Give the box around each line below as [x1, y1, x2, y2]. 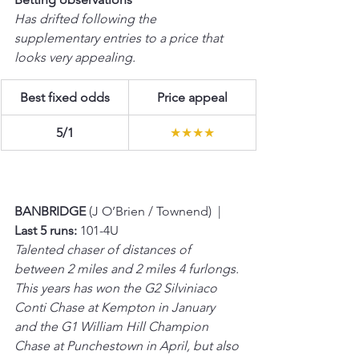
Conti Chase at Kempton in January [14, 299, 218, 315]
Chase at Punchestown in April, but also [14, 337, 242, 353]
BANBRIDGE [14, 203, 89, 219]
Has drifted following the [14, 10, 159, 26]
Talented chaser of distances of [14, 241, 194, 257]
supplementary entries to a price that [14, 30, 226, 46]
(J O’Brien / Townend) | [89, 203, 228, 219]
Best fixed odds [19, 89, 110, 105]
